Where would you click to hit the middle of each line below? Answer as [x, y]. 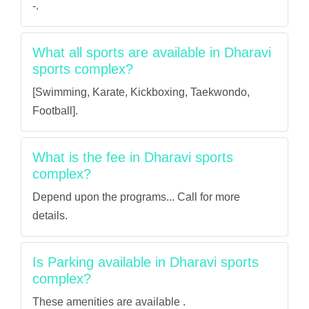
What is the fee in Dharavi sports [133, 157]
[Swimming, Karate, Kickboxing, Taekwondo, [141, 92]
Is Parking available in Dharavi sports [146, 262]
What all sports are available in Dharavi [152, 52]
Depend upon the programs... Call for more [136, 197]
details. [50, 216]
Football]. [55, 111]
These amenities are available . [109, 302]
